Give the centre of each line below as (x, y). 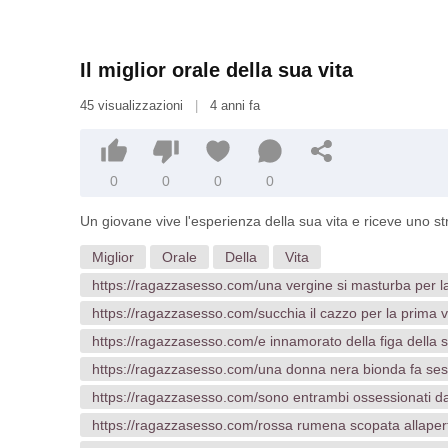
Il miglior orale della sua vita (216, 70)
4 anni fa (233, 105)
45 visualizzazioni (133, 105)
